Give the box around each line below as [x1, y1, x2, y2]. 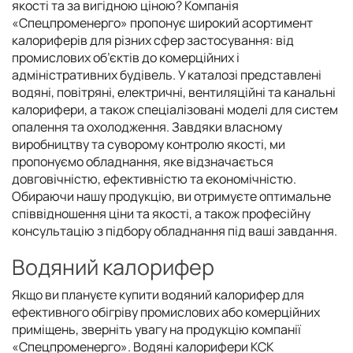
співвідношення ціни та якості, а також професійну [12, 204, 310, 222]
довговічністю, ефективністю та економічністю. [12, 169, 296, 188]
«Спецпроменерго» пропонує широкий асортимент [12, 13, 313, 32]
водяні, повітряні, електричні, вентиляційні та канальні [12, 83, 336, 101]
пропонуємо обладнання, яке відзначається [12, 152, 273, 170]
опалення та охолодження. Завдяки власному [12, 117, 282, 136]
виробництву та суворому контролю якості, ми [12, 135, 285, 153]
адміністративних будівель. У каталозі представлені [12, 65, 321, 84]
